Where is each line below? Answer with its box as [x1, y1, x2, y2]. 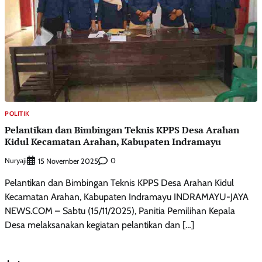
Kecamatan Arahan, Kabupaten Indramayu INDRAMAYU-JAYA [5, 191, 249, 202]
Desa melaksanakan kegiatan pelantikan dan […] [5, 219, 194, 230]
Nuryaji [5, 156, 27, 166]
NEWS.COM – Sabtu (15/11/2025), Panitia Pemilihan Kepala [5, 205, 235, 216]
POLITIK [5, 109, 30, 118]
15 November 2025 [38, 156, 98, 166]
